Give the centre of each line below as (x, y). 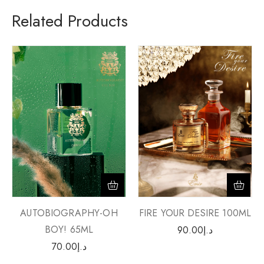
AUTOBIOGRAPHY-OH (69, 213)
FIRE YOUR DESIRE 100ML (195, 213)
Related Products (70, 21)
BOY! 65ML (69, 229)
